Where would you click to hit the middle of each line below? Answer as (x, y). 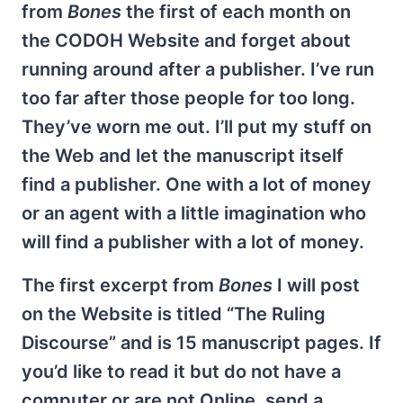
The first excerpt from (120, 285)
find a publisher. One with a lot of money (197, 184)
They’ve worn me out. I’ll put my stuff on (197, 127)
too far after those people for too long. (188, 98)
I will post (316, 285)
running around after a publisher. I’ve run (198, 69)
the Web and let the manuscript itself (183, 156)
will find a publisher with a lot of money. (193, 242)
